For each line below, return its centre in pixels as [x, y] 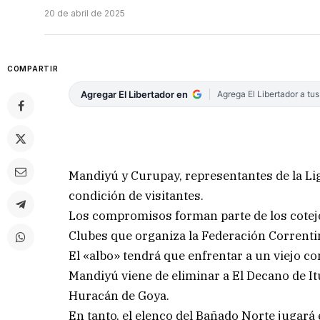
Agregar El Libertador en [135, 95]
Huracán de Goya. [119, 295]
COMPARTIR [33, 69]
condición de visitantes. [136, 195]
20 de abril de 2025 [85, 14]
